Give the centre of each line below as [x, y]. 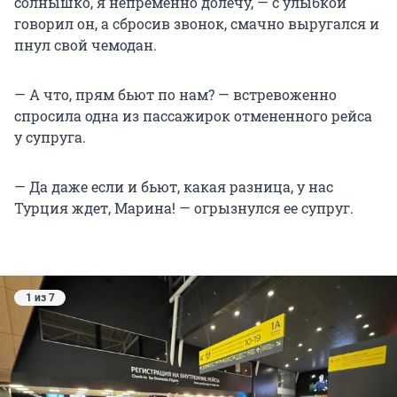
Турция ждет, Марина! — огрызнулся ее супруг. [184, 207]
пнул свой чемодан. [86, 44]
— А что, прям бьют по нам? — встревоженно [175, 94]
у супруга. [50, 136]
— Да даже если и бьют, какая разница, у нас [174, 186]
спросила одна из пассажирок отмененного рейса [193, 115]
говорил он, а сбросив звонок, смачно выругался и [197, 23]
